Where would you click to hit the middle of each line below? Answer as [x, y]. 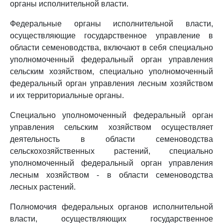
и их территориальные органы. [67, 95]
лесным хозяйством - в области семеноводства [111, 175]
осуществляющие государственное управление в [111, 36]
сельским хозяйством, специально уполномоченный [111, 71]
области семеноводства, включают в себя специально [111, 48]
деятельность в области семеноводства [111, 139]
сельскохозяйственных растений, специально [111, 151]
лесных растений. [43, 187]
